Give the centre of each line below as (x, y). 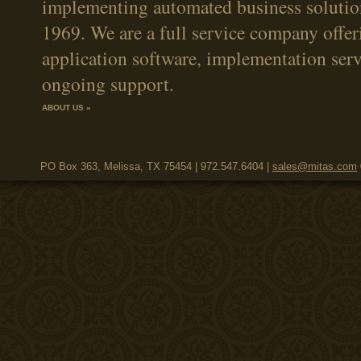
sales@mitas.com (315, 166)
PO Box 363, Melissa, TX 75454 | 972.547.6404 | (156, 166)
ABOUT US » (66, 108)
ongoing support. (108, 84)
